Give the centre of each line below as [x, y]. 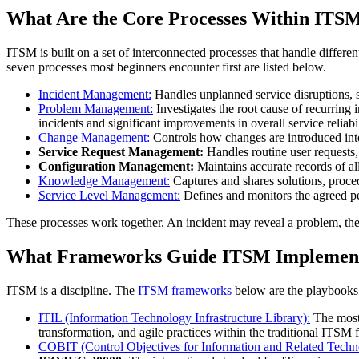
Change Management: [94, 138]
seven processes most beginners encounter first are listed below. [166, 67]
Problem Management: [96, 109]
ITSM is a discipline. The [72, 291]
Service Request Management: [121, 152]
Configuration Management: [116, 167]
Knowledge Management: [104, 181]
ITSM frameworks [185, 291]
